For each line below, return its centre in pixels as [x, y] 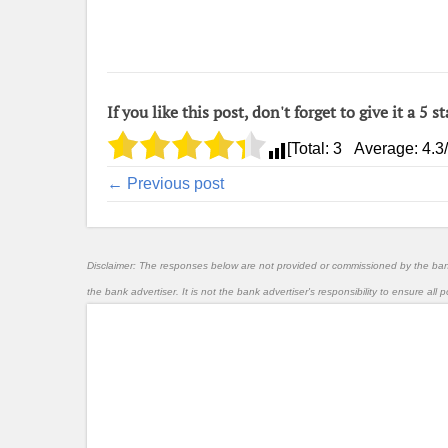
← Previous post [165, 183]
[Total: [310, 148]
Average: [382, 148]
